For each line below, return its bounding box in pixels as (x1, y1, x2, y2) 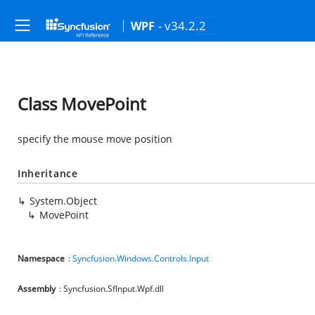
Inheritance (18, 167, 78, 180)
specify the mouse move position (18, 132, 172, 146)
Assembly (18, 283, 56, 295)
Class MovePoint (18, 92, 146, 115)
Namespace (18, 252, 65, 264)
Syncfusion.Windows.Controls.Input (72, 252, 209, 264)
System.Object (30, 194, 97, 207)
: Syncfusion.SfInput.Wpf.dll (59, 283, 164, 295)
